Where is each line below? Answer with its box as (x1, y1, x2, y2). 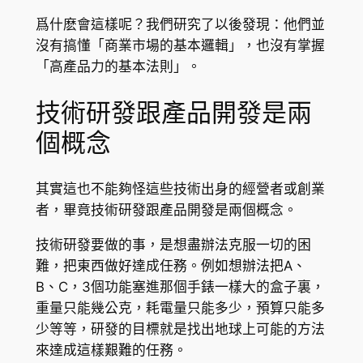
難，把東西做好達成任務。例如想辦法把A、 (35, 258, 306, 275)
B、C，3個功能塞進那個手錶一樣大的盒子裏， (35, 279, 325, 296)
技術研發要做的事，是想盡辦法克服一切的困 (35, 237, 311, 254)
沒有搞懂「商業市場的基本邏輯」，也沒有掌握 (35, 36, 325, 53)
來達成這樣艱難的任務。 (35, 342, 187, 359)
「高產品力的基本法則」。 (35, 58, 201, 75)
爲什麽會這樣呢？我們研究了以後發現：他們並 (35, 15, 325, 32)
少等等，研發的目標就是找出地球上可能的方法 (35, 321, 325, 338)
